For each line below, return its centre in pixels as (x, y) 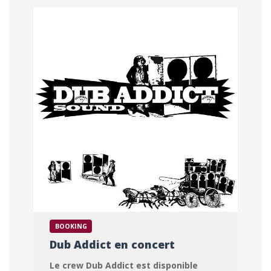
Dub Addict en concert (112, 244)
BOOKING (71, 227)
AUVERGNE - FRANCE (90, 23)
